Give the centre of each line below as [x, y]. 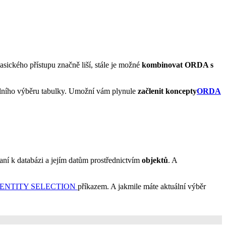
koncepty [181, 91]
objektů [155, 160]
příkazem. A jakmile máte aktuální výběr [142, 186]
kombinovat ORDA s [178, 65]
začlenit [152, 91]
